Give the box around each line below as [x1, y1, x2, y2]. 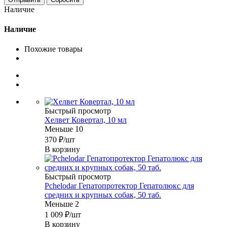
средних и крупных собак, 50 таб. [45, 191, 161, 200]
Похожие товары [24, 45, 83, 54]
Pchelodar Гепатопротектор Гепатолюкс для [45, 181, 194, 191]
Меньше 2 [45, 200, 79, 209]
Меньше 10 [45, 125, 83, 134]
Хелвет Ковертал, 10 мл [45, 116, 127, 125]
